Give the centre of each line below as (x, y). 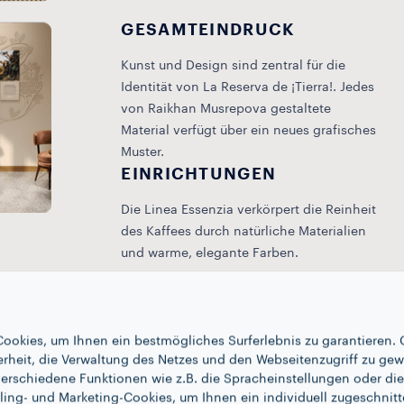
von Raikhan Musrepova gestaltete (226, 109)
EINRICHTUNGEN (199, 174)
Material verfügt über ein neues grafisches (249, 131)
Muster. (143, 152)
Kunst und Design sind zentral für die (234, 66)
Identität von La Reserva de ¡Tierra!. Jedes (248, 87)
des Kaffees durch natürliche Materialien (244, 232)
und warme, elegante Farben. (210, 253)
